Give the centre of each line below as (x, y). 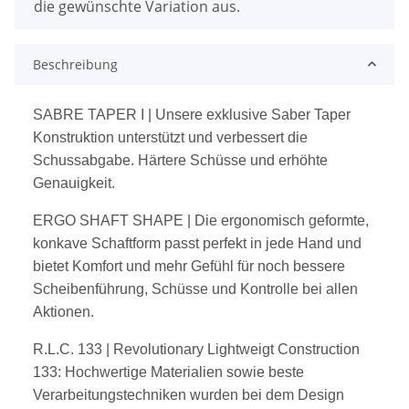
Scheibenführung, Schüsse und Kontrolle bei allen (195, 288)
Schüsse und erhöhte (259, 160)
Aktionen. (63, 311)
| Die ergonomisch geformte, (278, 220)
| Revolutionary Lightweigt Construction (233, 349)
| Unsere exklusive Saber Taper (249, 114)
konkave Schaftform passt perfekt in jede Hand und (197, 243)
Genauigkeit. (74, 183)
